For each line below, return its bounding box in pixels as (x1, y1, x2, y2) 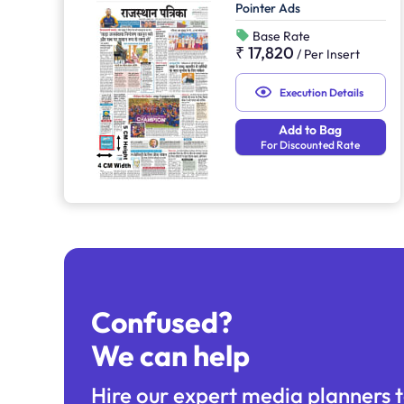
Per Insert (304, 45, 361, 62)
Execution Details (279, 85, 363, 99)
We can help (91, 337, 250, 374)
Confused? (91, 304, 233, 341)
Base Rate (250, 27, 311, 44)
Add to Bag (279, 121, 343, 138)
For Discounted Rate (261, 137, 361, 151)
